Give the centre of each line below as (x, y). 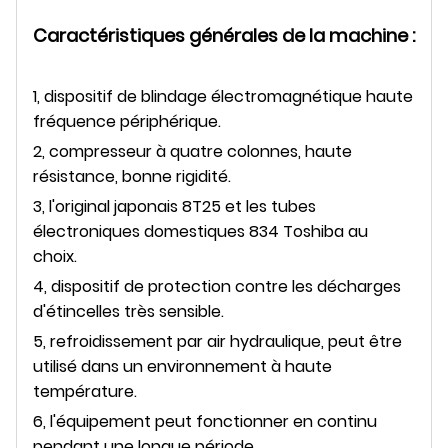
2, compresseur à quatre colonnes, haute (192, 151)
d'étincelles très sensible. (128, 311)
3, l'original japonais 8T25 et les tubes (174, 206)
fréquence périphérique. (127, 121)
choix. (55, 256)
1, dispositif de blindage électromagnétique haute (223, 96)
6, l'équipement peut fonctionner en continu (205, 421)
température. (85, 391)
